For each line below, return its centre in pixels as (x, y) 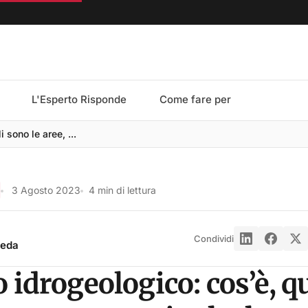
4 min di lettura (122, 190)
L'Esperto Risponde (79, 99)
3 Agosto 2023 (46, 190)
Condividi (214, 239)
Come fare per (195, 99)
